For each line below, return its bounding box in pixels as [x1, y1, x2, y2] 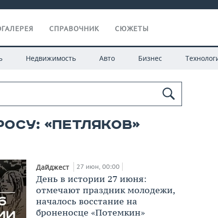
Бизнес [138, 54, 162, 63]
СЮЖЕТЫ [115, 24, 149, 33]
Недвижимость [25, 54, 76, 63]
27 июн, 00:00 [76, 162, 120, 171]
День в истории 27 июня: [36, 173, 147, 184]
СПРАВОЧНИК [49, 24, 99, 33]
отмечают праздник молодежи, [36, 184, 175, 196]
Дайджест [36, 163, 72, 172]
